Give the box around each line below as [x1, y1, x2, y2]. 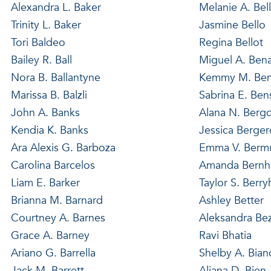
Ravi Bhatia [198, 227, 252, 243]
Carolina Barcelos [10, 157, 95, 173]
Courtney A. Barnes [10, 210, 105, 226]
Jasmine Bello [198, 17, 266, 33]
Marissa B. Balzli [10, 87, 87, 103]
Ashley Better [198, 192, 264, 208]
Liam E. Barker [10, 175, 80, 191]
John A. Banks [10, 105, 80, 120]
